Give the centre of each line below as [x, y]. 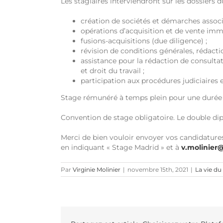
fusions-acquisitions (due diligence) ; [144, 41]
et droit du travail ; [112, 71]
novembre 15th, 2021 [158, 170]
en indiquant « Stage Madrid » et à [121, 148]
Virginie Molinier [97, 170]
